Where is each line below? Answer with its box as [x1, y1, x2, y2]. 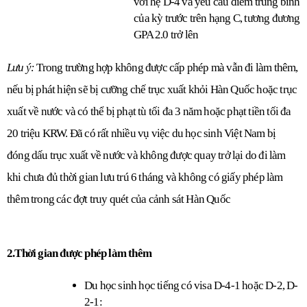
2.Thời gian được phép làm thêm [7, 247, 151, 260]
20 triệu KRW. [7, 126, 70, 140]
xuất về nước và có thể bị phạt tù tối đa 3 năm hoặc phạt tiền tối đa [7, 104, 291, 118]
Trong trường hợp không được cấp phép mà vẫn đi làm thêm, [36, 60, 298, 74]
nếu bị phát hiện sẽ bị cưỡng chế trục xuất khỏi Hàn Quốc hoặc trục [7, 82, 297, 96]
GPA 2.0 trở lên [134, 27, 199, 41]
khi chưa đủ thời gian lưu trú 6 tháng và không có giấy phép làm [7, 170, 283, 184]
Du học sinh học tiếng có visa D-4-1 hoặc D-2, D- [84, 278, 298, 292]
